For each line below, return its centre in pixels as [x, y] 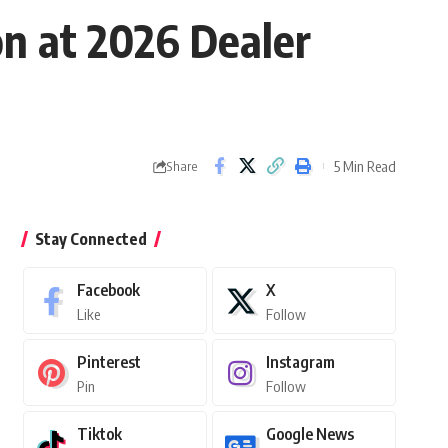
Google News [309, 434]
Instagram [300, 362]
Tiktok [99, 434]
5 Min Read [365, 165]
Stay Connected [90, 239]
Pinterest [108, 362]
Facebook [108, 290]
